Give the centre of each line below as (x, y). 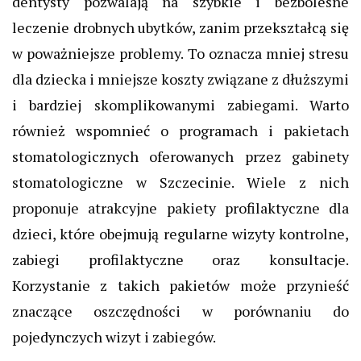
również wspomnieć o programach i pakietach (180, 130)
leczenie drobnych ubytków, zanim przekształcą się (180, 27)
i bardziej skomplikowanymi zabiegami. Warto (180, 104)
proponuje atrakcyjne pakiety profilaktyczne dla (180, 207)
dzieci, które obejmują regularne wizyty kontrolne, (180, 233)
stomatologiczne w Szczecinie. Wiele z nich (180, 182)
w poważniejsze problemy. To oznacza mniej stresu (180, 53)
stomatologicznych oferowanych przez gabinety (180, 156)
